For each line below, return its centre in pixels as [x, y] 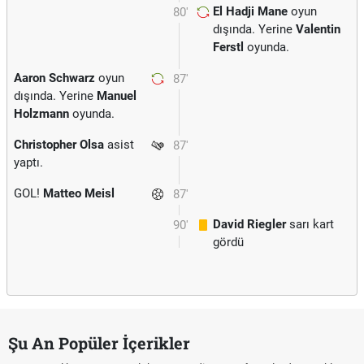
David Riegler [249, 224]
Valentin [318, 29]
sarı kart [310, 224]
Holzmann [41, 114]
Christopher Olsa [59, 145]
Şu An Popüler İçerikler [99, 343]
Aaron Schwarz [54, 78]
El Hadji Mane [250, 11]
